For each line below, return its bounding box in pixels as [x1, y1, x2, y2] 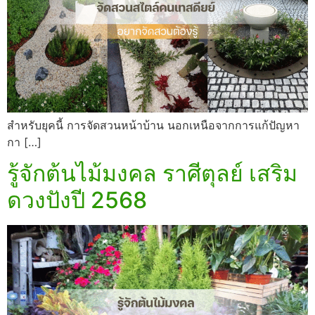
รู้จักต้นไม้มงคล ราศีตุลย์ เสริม [7, 160, 297, 188]
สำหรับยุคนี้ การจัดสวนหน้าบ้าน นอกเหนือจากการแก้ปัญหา [7, 117, 300, 132]
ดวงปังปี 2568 [7, 186, 147, 214]
